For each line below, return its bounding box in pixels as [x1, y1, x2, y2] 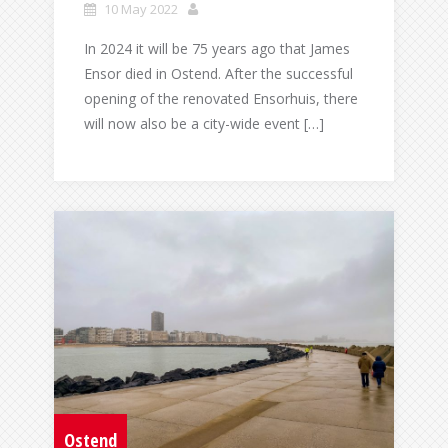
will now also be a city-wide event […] [84, 114, 324, 134]
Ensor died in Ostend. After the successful [84, 64, 353, 84]
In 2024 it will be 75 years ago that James [84, 39, 350, 59]
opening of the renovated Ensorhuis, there [84, 89, 358, 109]
